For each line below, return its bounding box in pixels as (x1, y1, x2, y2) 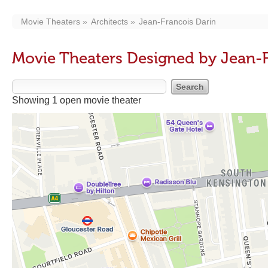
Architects (91, 17, 128, 26)
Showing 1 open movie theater (12, 95, 141, 105)
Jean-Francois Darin (139, 17, 216, 26)
